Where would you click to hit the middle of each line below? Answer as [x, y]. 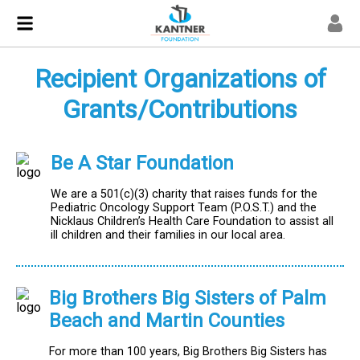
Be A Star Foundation [143, 163]
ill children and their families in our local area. [168, 235]
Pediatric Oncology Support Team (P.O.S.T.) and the [184, 208]
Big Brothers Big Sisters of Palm [188, 299]
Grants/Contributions [180, 109]
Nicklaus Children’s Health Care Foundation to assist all [192, 221]
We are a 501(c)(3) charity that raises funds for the [184, 194]
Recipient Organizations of [180, 79]
